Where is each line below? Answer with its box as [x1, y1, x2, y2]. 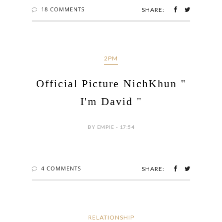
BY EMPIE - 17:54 [88, 123, 134, 130]
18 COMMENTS [41, 5, 85, 13]
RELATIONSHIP [88, 213, 134, 221]
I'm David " [80, 95, 142, 108]
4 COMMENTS [41, 164, 81, 172]
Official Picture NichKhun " [36, 77, 186, 90]
